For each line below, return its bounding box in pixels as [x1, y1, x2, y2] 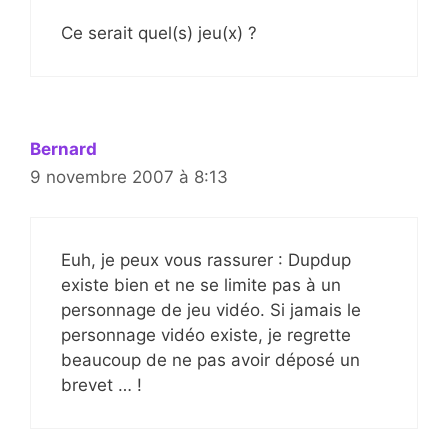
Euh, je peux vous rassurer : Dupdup [61, 250, 351, 271]
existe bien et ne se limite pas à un [61, 275, 341, 296]
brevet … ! [61, 375, 142, 396]
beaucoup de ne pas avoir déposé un [61, 350, 360, 371]
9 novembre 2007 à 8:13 [30, 166, 228, 187]
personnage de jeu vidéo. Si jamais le [61, 300, 361, 321]
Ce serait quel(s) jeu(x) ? [61, 22, 257, 43]
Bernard [30, 138, 97, 159]
